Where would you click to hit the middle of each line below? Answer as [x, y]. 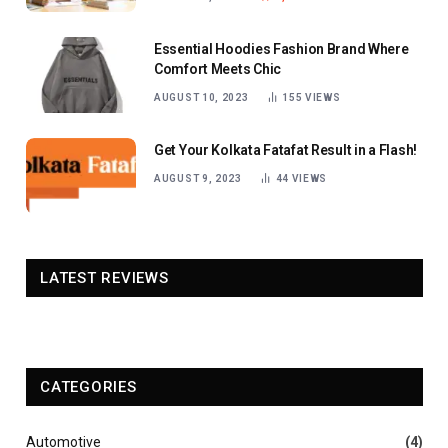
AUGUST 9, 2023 [198, 178]
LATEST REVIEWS [104, 277]
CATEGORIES [88, 386]
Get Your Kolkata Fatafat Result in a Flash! [285, 149]
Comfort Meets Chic [217, 68]
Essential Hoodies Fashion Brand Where [281, 48]
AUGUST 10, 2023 [201, 97]
